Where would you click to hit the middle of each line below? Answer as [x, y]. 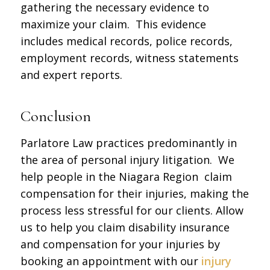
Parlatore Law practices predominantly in [128, 143]
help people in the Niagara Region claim [126, 177]
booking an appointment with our [111, 261]
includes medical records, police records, [126, 41]
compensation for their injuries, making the [134, 194]
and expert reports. [74, 74]
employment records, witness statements [129, 58]
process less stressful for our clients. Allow [132, 211]
